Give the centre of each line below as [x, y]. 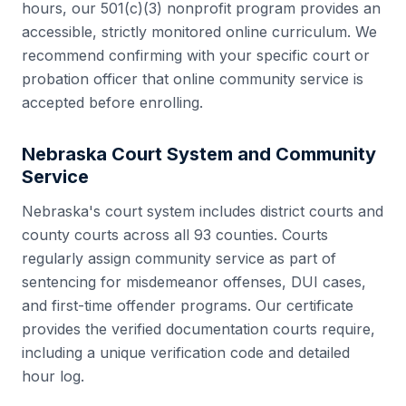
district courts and [322, 211]
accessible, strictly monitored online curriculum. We [199, 32]
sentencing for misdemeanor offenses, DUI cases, [194, 282]
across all [156, 235]
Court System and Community [242, 154]
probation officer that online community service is [193, 79]
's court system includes [174, 211]
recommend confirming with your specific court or [196, 55]
